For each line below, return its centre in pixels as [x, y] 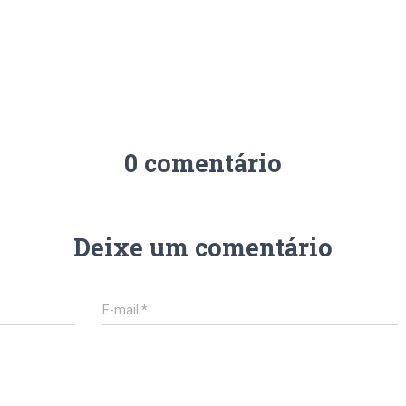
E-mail [122, 309]
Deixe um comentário [203, 246]
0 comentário [203, 162]
